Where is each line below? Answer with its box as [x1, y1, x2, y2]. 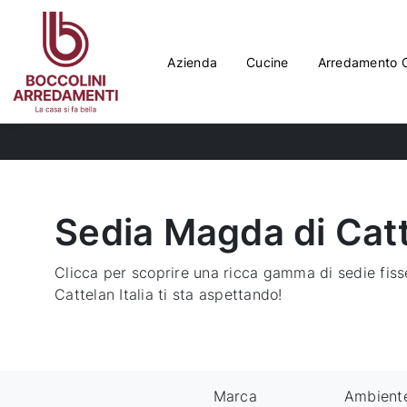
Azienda [167, 54, 217, 70]
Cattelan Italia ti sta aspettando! [55, 285, 283, 303]
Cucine [246, 54, 289, 70]
